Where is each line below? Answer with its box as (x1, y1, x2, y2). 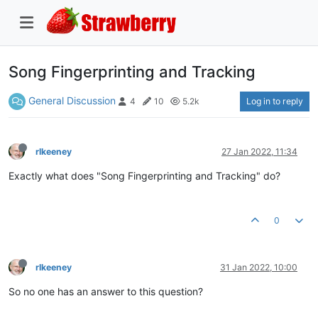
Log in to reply (246, 95, 303, 106)
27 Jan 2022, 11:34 (221, 146, 297, 157)
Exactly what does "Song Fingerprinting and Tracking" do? (9, 169, 280, 182)
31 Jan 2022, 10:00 (220, 261, 297, 273)
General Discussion (28, 94, 116, 106)
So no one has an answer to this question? (9, 285, 203, 297)
